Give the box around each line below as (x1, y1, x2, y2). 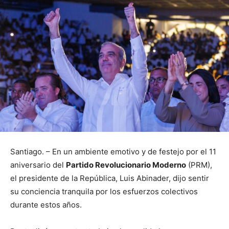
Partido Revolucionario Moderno (66, 159, 186, 170)
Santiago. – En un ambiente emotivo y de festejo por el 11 (10, 146, 216, 156)
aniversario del (10, 159, 66, 170)
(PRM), (186, 159, 212, 170)
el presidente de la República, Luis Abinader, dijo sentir (10, 173, 209, 183)
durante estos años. (10, 199, 82, 210)
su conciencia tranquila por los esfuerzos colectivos (10, 186, 198, 196)
